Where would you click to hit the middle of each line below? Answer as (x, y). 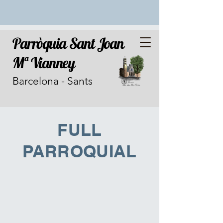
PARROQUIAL (80, 151)
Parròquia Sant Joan (68, 43)
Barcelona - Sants (53, 81)
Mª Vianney (44, 63)
